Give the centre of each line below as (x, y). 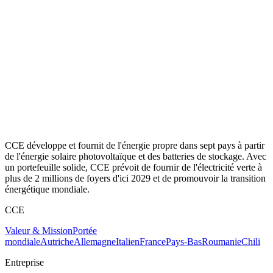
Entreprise (24, 262)
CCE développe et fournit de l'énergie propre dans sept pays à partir (135, 145)
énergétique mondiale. (47, 189)
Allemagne (95, 241)
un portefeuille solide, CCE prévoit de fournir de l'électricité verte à (133, 167)
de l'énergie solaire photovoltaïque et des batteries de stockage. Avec (136, 156)
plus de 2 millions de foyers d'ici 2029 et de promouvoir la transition (135, 178)
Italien (128, 241)
